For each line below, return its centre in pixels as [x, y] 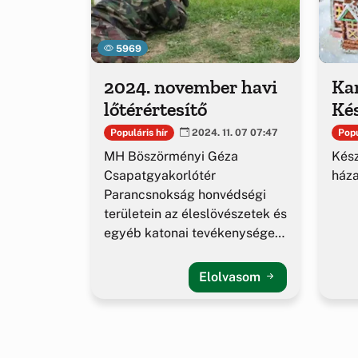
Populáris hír [139, 132]
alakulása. [134, 253]
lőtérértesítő [155, 109]
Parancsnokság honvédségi [185, 195]
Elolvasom [231, 277]
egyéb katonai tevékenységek [193, 233]
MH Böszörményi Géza [171, 157]
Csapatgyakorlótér [160, 176]
